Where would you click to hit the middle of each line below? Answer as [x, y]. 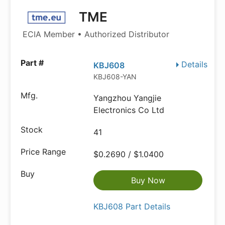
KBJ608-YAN [115, 77]
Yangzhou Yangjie [128, 98]
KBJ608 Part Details [132, 206]
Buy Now [148, 180]
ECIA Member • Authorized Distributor [96, 34]
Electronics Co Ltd [129, 110]
